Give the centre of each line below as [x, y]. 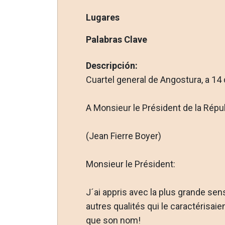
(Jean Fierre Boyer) [123, 136]
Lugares [102, 17]
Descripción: [111, 65]
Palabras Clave [116, 39]
